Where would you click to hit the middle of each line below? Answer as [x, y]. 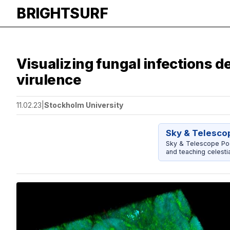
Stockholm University [84, 105]
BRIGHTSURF [62, 13]
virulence [49, 80]
